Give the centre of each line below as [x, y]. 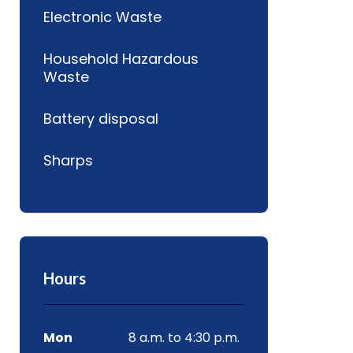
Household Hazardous [121, 59]
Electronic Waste [102, 17]
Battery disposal [100, 119]
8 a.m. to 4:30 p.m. [184, 338]
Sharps [68, 160]
